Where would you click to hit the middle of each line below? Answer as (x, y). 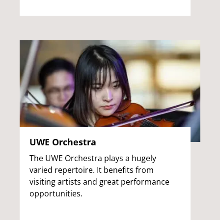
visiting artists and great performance (99, 181)
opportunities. (56, 193)
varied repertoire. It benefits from (92, 170)
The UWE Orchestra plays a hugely (93, 158)
